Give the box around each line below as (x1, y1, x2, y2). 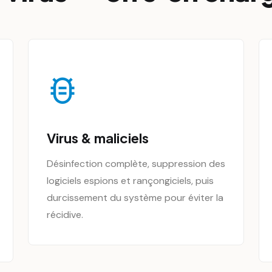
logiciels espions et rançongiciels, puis (47, 174, 214, 187)
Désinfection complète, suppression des (47, 157, 225, 170)
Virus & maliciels (47, 129, 149, 146)
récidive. (47, 208, 83, 221)
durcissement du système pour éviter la (47, 191, 223, 204)
